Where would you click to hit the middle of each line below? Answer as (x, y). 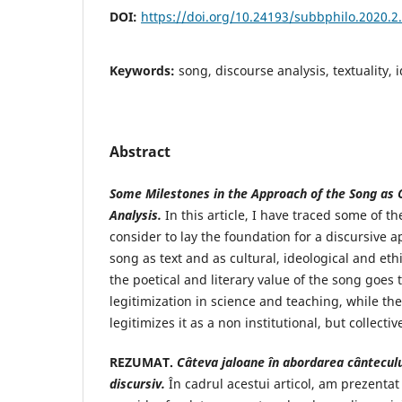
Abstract (140, 151)
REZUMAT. (143, 362)
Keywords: (144, 70)
